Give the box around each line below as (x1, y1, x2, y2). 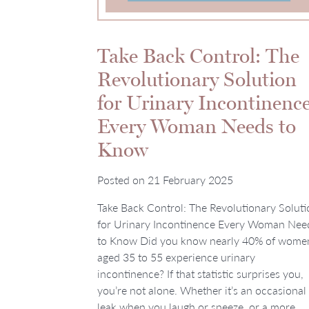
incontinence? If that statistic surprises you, (97, 266, 303, 282)
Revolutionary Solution (97, 67, 297, 92)
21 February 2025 (148, 172, 233, 188)
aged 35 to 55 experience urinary (97, 249, 255, 266)
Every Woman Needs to (97, 114, 296, 139)
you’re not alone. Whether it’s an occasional (97, 282, 306, 299)
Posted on (97, 172, 148, 188)
